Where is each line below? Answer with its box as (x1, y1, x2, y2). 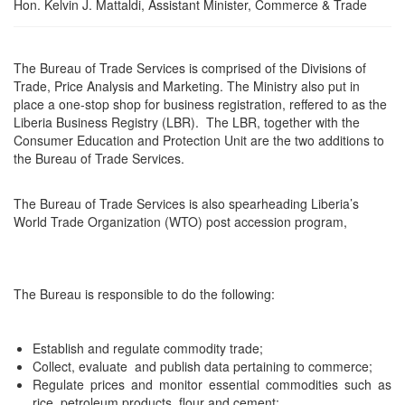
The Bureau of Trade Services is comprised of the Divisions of (14, 59, 366, 78)
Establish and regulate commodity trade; (33, 339, 263, 358)
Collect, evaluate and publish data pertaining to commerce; (33, 357, 372, 376)
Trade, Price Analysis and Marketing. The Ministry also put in (14, 77, 360, 96)
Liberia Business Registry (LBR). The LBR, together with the (14, 113, 360, 132)
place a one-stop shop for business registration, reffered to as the (14, 95, 387, 114)
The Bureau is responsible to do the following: (14, 285, 275, 304)
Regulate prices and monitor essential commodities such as (33, 375, 391, 394)
